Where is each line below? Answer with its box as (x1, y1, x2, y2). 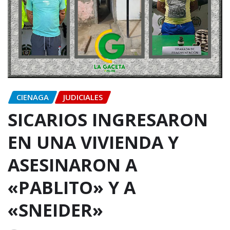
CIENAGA (16, 91, 49, 102)
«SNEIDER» (8, 198, 103, 222)
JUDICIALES (63, 91, 103, 102)
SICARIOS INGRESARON (8, 108, 208, 132)
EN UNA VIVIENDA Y (8, 130, 179, 155)
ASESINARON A (8, 153, 137, 177)
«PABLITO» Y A (8, 176, 136, 200)
